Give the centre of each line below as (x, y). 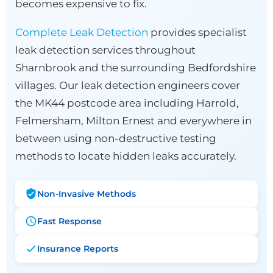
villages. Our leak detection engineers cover (128, 85)
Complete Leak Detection (82, 32)
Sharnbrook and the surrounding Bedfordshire (136, 67)
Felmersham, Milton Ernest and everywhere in (133, 120)
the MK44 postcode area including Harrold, (127, 103)
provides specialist (197, 32)
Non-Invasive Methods (87, 193)
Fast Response (69, 221)
